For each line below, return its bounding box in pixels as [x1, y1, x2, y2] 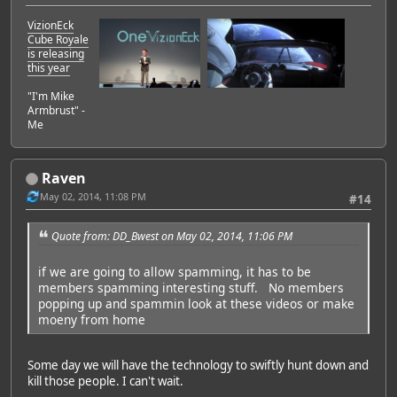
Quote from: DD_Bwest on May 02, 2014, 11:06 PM [51, 228, 292, 244]
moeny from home [38, 311, 145, 329]
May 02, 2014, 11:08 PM [40, 190, 146, 204]
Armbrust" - [27, 102, 85, 118]
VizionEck [27, 17, 74, 33]
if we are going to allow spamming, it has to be [38, 263, 311, 281]
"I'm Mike [27, 88, 74, 104]
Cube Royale [27, 31, 89, 47]
